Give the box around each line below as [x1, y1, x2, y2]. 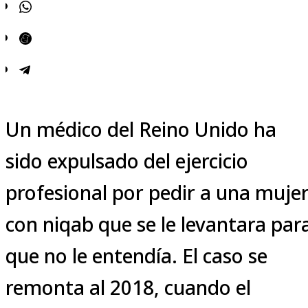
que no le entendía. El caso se [5, 242, 267, 269]
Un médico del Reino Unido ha [5, 115, 276, 142]
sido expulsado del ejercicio [5, 147, 248, 174]
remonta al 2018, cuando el [5, 274, 251, 300]
